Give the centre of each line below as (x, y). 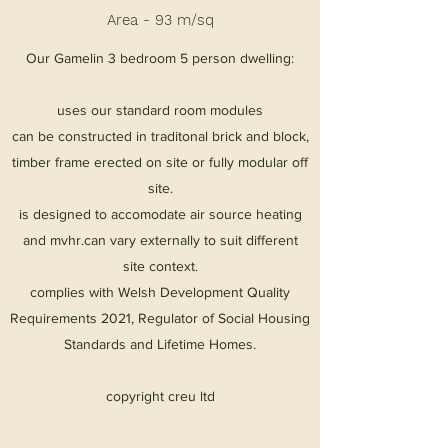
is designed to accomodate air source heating (160, 213)
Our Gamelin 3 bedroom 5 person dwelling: (160, 57)
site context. (160, 265)
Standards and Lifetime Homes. (160, 343)
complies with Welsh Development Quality (160, 291)
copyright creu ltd (160, 395)
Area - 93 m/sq (160, 19)
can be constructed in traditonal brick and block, (160, 135)
